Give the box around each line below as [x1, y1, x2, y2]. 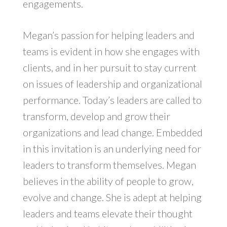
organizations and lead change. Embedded [22, 126, 203, 138]
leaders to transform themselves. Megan [22, 158, 196, 171]
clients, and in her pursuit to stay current [22, 61, 197, 73]
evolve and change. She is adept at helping [22, 191, 202, 203]
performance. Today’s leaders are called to [22, 93, 202, 106]
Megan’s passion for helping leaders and [22, 28, 195, 41]
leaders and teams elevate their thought [22, 207, 193, 219]
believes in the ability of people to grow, [22, 174, 194, 187]
